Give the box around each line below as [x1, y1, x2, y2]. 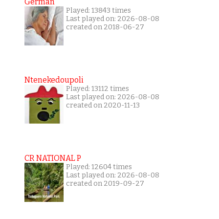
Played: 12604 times [66, 163, 132, 172]
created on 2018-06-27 [66, 23, 144, 32]
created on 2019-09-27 [66, 179, 144, 188]
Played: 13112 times [66, 85, 129, 93]
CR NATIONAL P [24, 153, 81, 163]
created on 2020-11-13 [66, 101, 140, 110]
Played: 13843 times [66, 6, 131, 15]
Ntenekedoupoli [24, 75, 84, 85]
